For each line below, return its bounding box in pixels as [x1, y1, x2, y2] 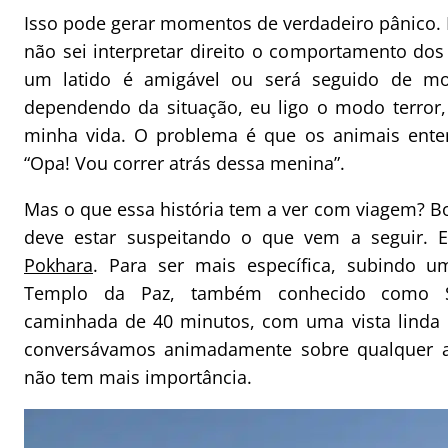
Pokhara [24, 253, 93, 278]
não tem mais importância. [24, 365, 252, 390]
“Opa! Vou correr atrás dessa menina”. [24, 151, 345, 176]
